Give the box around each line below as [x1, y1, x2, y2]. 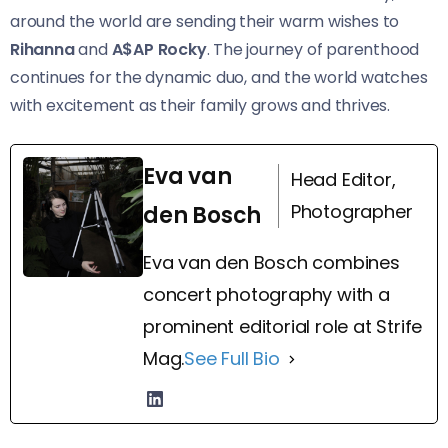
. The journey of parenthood [206, 38, 420, 62]
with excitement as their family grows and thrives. [10, 94, 390, 118]
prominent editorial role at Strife [143, 314, 423, 340]
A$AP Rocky [107, 38, 207, 62]
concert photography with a [143, 282, 390, 308]
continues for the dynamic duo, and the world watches [10, 66, 428, 90]
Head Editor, [290, 167, 396, 193]
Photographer [290, 199, 413, 225]
